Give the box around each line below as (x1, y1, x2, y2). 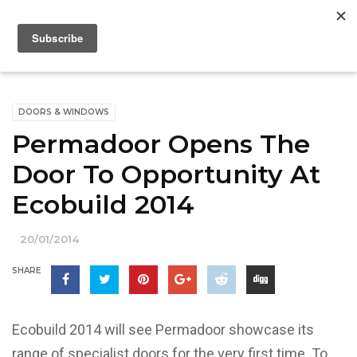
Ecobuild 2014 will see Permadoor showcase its (12, 321, 314, 338)
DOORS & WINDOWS (18, 107, 109, 117)
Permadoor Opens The (12, 128, 310, 159)
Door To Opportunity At (12, 159, 320, 190)
